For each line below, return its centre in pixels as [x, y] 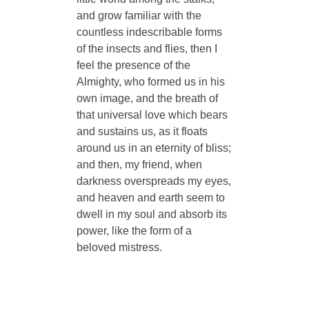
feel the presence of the [133, 65]
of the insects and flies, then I [147, 48]
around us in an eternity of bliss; [153, 148]
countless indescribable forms [149, 32]
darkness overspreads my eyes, [153, 181]
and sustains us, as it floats [142, 131]
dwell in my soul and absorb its [151, 214]
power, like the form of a [134, 230]
